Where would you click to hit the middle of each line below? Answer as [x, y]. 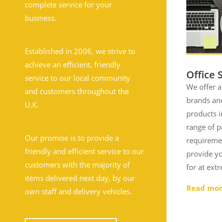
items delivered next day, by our [80, 178]
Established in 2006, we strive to [80, 51]
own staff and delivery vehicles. [78, 191]
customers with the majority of [77, 165]
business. [41, 18]
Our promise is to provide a [72, 138]
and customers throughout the [77, 91]
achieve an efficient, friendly [73, 64]
